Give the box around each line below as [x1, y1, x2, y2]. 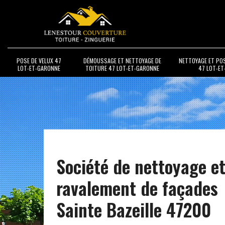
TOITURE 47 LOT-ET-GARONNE [85, 63, 159, 72]
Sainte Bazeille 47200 [56, 195, 211, 222]
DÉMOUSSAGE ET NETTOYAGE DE [83, 56, 161, 65]
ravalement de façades [56, 174, 218, 200]
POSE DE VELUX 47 [16, 56, 61, 65]
